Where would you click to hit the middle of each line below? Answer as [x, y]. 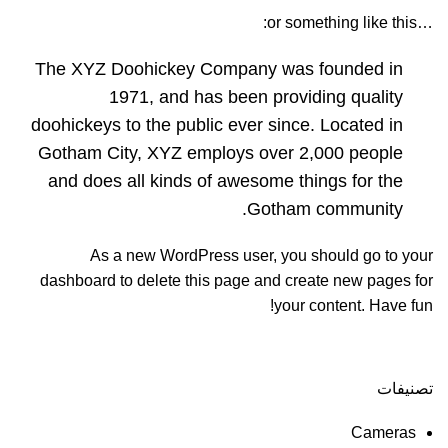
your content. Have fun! [353, 305]
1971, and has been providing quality [256, 97]
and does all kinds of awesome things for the [225, 181]
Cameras [383, 432]
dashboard [78, 280]
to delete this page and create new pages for [274, 280]
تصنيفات [405, 388]
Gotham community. [325, 209]
